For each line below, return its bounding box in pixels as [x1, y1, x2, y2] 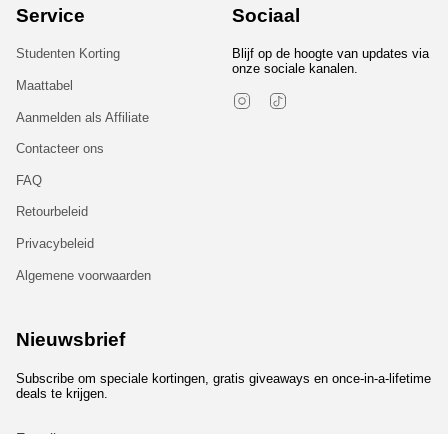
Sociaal [232, 4, 300, 26]
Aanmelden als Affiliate [16, 109, 149, 125]
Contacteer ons [16, 141, 104, 157]
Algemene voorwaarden [16, 267, 151, 283]
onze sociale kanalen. [232, 61, 358, 77]
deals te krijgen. [16, 385, 108, 401]
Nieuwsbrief [16, 329, 125, 351]
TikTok [287, 90, 326, 106]
